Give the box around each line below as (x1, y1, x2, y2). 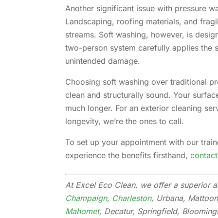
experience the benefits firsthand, (65, 150, 191, 160)
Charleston (112, 193, 152, 203)
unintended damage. (65, 55, 141, 66)
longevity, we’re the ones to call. (65, 116, 184, 126)
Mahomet (65, 206, 100, 216)
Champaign (65, 193, 108, 203)
